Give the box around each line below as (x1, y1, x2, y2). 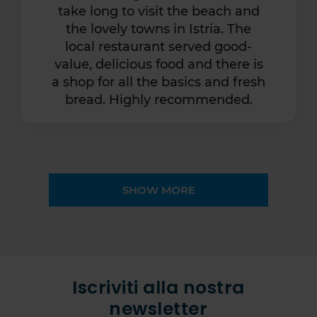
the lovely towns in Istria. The (66, 21, 251, 37)
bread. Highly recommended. (64, 91, 253, 108)
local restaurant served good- (65, 38, 252, 54)
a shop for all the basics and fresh (52, 74, 265, 90)
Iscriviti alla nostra (72, 275, 245, 300)
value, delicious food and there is (54, 56, 263, 72)
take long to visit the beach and (57, 3, 260, 19)
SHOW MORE (122, 183, 195, 197)
